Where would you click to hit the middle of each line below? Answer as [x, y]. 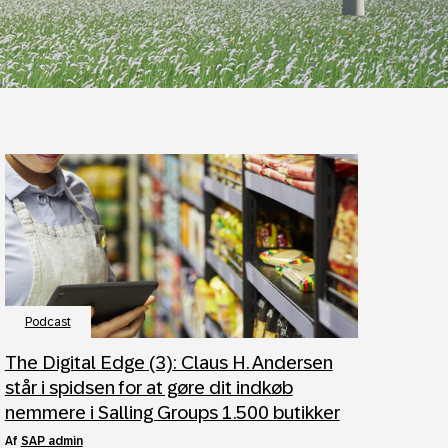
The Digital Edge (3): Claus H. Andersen [168, 362]
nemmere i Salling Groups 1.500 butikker [172, 412]
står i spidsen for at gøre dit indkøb [148, 387]
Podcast [47, 322]
